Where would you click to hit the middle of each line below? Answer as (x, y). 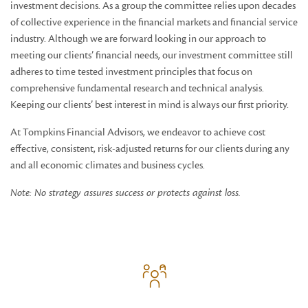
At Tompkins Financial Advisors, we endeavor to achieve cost (138, 132)
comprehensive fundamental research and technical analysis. (137, 88)
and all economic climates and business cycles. (108, 165)
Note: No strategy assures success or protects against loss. (125, 193)
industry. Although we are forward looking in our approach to (138, 39)
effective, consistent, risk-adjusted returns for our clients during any (150, 149)
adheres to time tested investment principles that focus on (131, 72)
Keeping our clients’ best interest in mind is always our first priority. (150, 105)
